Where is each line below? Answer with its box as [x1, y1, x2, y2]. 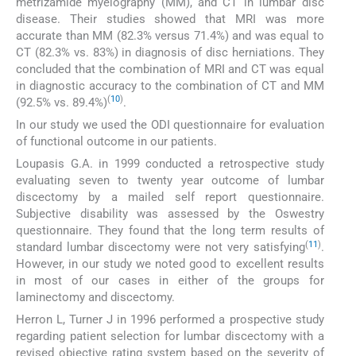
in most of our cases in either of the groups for [16, 273, 324, 288]
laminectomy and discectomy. [16, 290, 175, 305]
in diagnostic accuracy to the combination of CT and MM [16, 78, 324, 93]
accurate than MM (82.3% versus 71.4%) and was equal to [16, 28, 324, 43]
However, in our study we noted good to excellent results [16, 257, 324, 272]
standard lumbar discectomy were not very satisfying [16, 240, 305, 255]
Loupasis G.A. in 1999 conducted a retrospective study [16, 157, 324, 172]
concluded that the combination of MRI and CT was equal [16, 61, 324, 76]
